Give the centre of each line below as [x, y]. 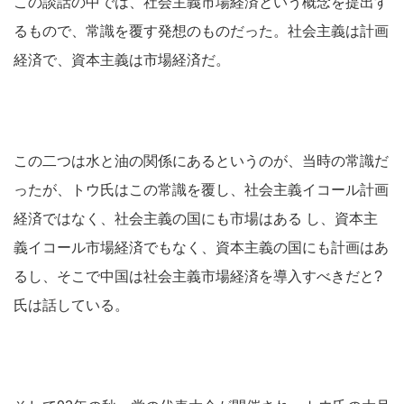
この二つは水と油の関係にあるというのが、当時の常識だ [201, 161]
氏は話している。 [71, 305]
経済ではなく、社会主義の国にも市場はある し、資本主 [196, 219]
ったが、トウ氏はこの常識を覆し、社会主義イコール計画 [201, 190]
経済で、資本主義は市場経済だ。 [122, 60]
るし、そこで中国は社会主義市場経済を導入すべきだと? [198, 276]
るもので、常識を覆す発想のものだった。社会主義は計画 [201, 31]
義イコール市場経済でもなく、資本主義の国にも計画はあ [201, 248]
